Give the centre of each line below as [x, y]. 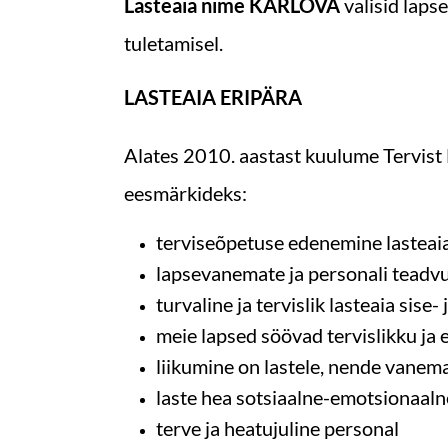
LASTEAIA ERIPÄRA [212, 96]
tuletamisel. [175, 42]
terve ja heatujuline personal [277, 427]
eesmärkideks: [187, 192]
